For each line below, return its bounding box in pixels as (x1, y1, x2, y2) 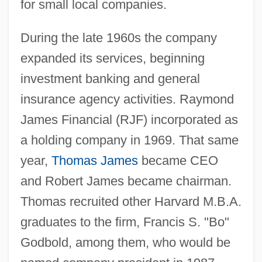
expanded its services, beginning (20, 50, 205, 65)
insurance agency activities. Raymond (20, 91, 234, 106)
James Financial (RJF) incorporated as (20, 112, 238, 127)
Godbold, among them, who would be (20, 235, 230, 250)
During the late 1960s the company (20, 30, 217, 45)
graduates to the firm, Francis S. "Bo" (20, 214, 229, 229)
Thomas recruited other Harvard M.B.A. (20, 194, 242, 209)
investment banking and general (20, 71, 200, 86)
